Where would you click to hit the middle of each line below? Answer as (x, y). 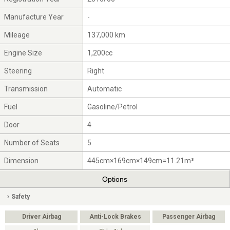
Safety (21, 196)
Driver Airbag (41, 216)
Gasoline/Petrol (113, 107)
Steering (18, 71)
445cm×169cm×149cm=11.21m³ (141, 161)
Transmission (26, 89)
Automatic (105, 89)
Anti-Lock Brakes (115, 216)
